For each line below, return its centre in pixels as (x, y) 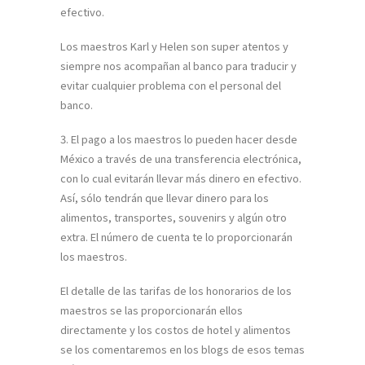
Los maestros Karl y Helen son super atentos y (174, 46)
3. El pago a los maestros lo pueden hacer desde (179, 139)
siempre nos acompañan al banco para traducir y (178, 65)
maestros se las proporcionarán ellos (152, 310)
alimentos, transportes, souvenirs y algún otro (174, 218)
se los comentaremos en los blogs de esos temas (182, 350)
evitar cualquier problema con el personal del (171, 85)
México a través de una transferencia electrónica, (181, 159)
